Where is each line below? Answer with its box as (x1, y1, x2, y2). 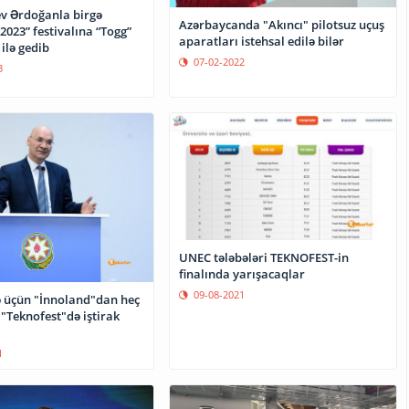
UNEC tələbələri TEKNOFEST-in (179, 249, 350, 267)
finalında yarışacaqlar (179, 266, 306, 283)
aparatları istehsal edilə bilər (179, 32, 345, 49)
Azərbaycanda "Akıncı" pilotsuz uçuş (179, 16, 385, 33)
